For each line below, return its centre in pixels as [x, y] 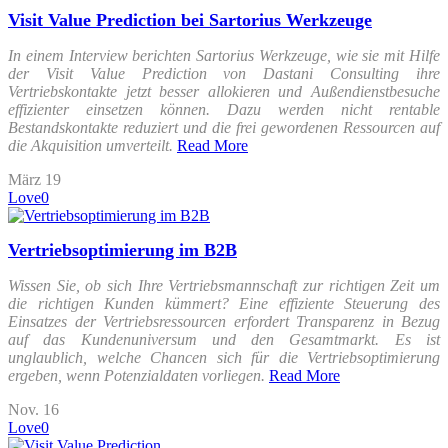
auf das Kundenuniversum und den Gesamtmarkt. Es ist [224, 339]
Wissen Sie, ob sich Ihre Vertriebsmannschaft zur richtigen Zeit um [224, 285]
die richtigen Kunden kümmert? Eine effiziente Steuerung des [224, 303]
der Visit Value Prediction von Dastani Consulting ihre [224, 73]
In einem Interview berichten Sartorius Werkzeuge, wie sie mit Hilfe [224, 55]
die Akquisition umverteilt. [90, 145]
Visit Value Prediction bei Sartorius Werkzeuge [190, 19]
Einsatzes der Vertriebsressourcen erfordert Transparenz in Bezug [224, 321]
